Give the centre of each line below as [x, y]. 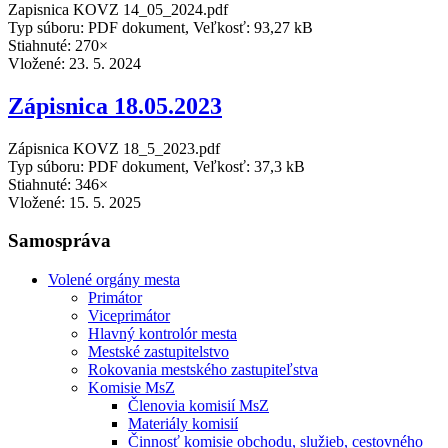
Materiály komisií [183, 423]
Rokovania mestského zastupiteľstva [203, 369]
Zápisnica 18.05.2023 [115, 105]
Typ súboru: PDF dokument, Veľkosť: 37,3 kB [156, 166]
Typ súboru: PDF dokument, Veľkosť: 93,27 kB [160, 27]
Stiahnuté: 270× [58, 45]
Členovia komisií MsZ [198, 405]
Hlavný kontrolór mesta [162, 333]
